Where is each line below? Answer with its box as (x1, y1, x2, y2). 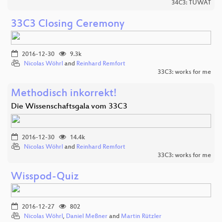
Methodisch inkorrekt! (11, 87, 117, 100)
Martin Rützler (121, 213, 162, 220)
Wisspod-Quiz (11, 170, 79, 183)
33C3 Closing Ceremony (11, 18, 124, 31)
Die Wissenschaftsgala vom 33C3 (11, 102, 127, 111)
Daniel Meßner (66, 213, 108, 220)
